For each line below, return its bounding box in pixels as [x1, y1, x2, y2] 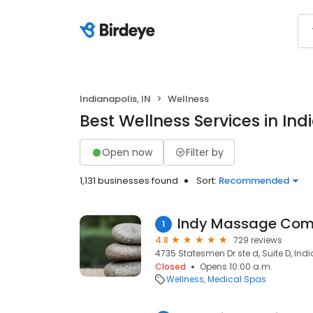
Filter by [186, 145, 224, 159]
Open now [102, 145, 152, 159]
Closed [155, 261, 186, 272]
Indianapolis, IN [80, 92, 151, 105]
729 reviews [233, 234, 282, 246]
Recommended [219, 174, 289, 187]
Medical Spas [208, 273, 266, 285]
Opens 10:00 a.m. [200, 261, 272, 272]
